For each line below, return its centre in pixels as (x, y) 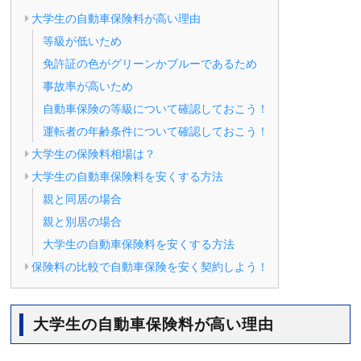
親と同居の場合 (83, 199)
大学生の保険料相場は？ (94, 154)
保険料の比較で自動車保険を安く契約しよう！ (150, 267)
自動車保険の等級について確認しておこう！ (156, 109)
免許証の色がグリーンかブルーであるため (150, 64)
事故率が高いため (88, 86)
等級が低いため (83, 41)
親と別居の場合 (83, 222)
